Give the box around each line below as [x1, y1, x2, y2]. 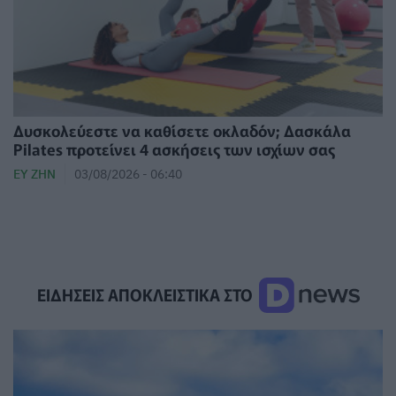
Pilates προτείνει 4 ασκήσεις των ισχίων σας [13, 137, 335, 160]
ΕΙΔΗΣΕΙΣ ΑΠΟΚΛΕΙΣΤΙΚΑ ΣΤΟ [36, 281, 256, 306]
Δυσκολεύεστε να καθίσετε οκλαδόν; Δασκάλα [13, 118, 351, 141]
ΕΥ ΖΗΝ [13, 164, 56, 182]
